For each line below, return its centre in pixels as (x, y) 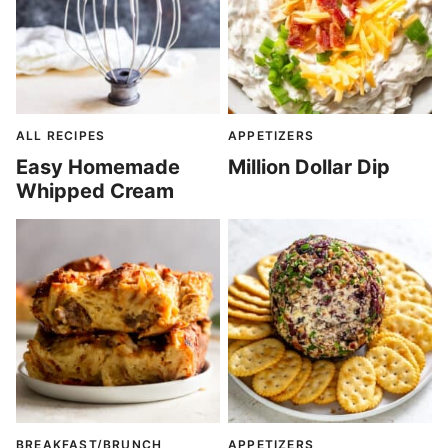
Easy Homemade (98, 167)
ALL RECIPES (61, 135)
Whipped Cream (95, 191)
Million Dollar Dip (309, 167)
